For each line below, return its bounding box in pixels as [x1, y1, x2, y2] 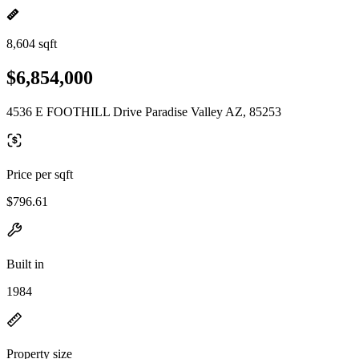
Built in [6, 256, 44, 271]
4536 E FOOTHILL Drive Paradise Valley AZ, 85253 [6, 104, 281, 119]
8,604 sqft [6, 37, 57, 50]
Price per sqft [6, 167, 73, 181]
